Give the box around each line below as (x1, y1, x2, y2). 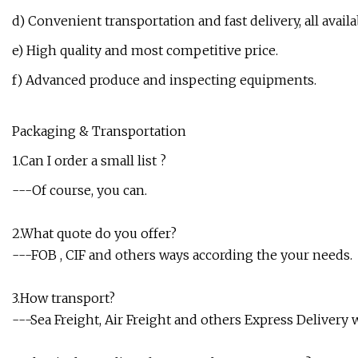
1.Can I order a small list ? (12, 153, 166, 169)
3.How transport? (12, 290, 115, 307)
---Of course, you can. (12, 182, 147, 199)
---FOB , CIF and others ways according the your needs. (12, 247, 352, 264)
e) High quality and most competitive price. (12, 42, 278, 59)
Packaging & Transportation (12, 123, 186, 140)
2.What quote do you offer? (12, 225, 177, 242)
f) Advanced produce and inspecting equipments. (12, 72, 316, 89)
